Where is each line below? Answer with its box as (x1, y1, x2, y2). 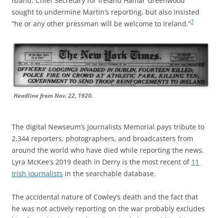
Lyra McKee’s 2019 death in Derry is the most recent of (12, 157, 191, 166)
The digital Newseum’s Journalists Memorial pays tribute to (12, 122, 204, 131)
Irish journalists (12, 168, 63, 178)
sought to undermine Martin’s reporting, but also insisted (12, 7, 200, 17)
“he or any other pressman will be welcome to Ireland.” (12, 18, 191, 28)
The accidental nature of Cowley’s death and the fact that (12, 192, 198, 201)
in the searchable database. (63, 168, 156, 178)
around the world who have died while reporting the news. (12, 145, 204, 155)
